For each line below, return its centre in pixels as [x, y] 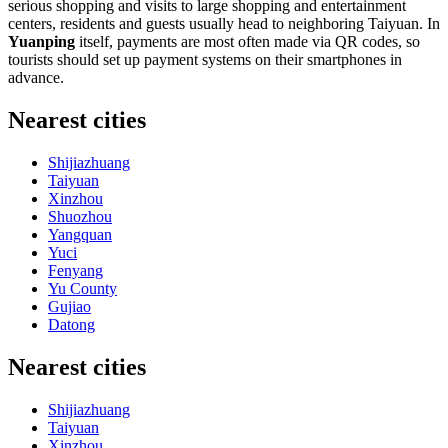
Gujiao [69, 307]
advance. [36, 78]
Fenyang [75, 271]
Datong [71, 325]
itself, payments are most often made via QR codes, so [247, 42]
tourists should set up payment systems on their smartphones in [205, 60]
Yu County [82, 289]
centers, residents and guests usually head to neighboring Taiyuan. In [224, 24]
